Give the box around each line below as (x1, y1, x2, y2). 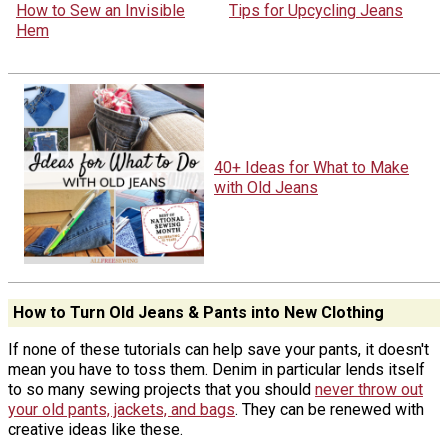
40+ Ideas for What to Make (214, 157, 409, 177)
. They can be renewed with (235, 399, 424, 419)
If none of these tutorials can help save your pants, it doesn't (8, 339, 429, 359)
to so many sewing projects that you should (8, 379, 315, 399)
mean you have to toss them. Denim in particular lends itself (8, 359, 425, 379)
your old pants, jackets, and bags (8, 399, 235, 419)
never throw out (315, 379, 423, 399)
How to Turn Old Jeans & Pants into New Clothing (12, 303, 384, 323)
